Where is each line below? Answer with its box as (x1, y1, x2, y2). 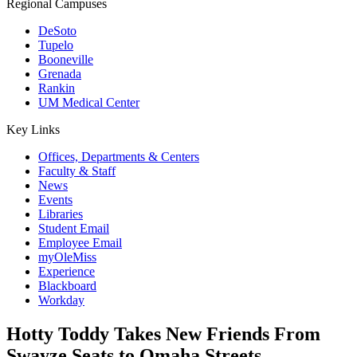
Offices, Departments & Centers (38, 150, 199, 163)
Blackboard (38, 279, 96, 292)
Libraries (38, 207, 83, 221)
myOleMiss (38, 250, 96, 264)
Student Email (38, 222, 109, 235)
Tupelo (38, 38, 73, 52)
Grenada (38, 67, 81, 80)
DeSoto (38, 24, 76, 37)
